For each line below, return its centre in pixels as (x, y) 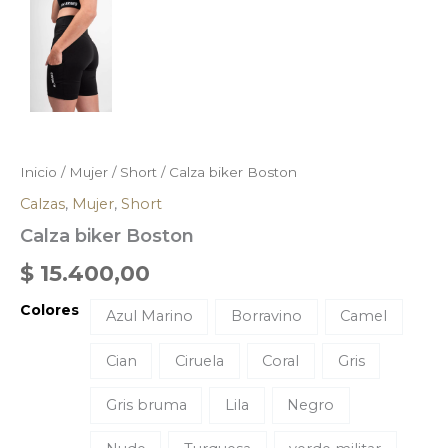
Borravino (267, 316)
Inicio (38, 172)
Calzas (42, 203)
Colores (49, 309)
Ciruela (200, 360)
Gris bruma (146, 404)
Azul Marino (149, 316)
